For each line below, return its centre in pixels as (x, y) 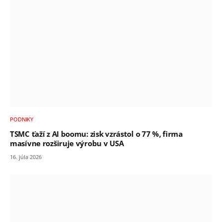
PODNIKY (22, 119)
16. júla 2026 (26, 157)
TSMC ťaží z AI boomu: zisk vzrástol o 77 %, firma (96, 134)
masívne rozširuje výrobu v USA (67, 144)
